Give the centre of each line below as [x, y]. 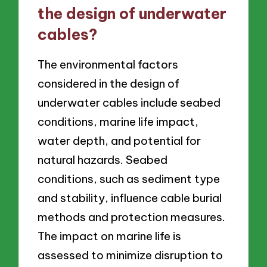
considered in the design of [109, 83]
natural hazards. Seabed [103, 159]
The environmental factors [108, 64]
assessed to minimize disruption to [131, 255]
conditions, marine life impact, [118, 121]
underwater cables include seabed [129, 102]
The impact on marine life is [110, 236]
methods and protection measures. [132, 217]
